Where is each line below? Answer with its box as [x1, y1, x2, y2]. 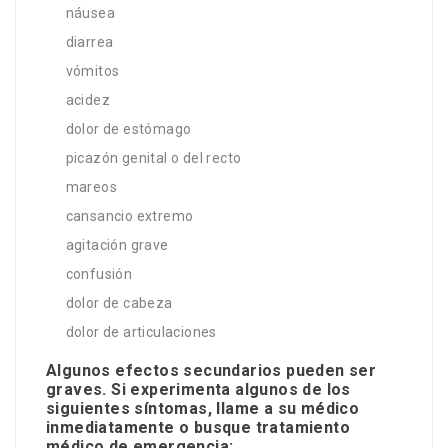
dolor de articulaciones [65, 324, 217, 341]
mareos [65, 179, 117, 196]
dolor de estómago [65, 121, 192, 138]
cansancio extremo [65, 208, 194, 225]
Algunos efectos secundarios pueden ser [46, 361, 377, 381]
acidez [65, 92, 110, 109]
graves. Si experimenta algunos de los [46, 380, 351, 400]
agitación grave [65, 237, 169, 254]
